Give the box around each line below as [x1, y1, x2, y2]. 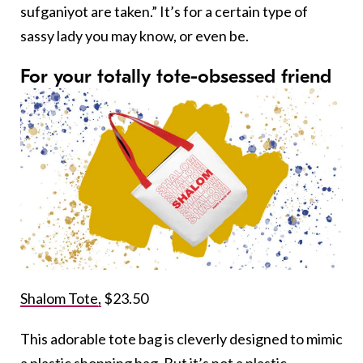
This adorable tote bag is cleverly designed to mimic [20, 330, 343, 348]
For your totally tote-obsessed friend [20, 65, 331, 88]
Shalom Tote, [20, 289, 101, 308]
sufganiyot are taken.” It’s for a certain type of [20, 2, 308, 21]
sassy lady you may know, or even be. [20, 27, 249, 45]
